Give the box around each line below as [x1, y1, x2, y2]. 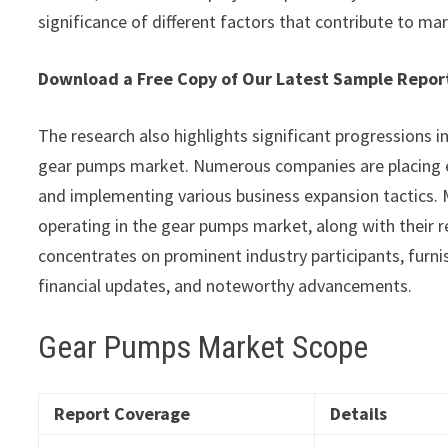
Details [330, 401, 388, 425]
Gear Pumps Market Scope [38, 328, 369, 367]
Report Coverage [54, 401, 191, 425]
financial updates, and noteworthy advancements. [38, 274, 413, 298]
